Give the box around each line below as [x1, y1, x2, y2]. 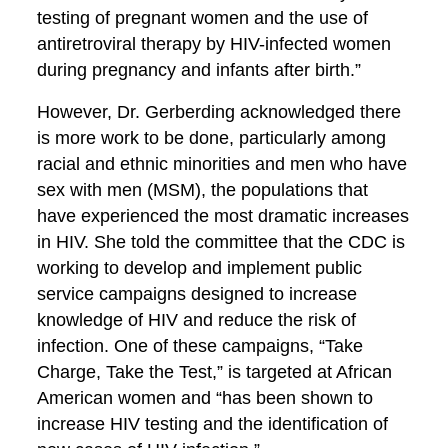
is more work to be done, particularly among [37, 128, 387, 148]
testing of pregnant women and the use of [37, 8, 369, 28]
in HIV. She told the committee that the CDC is [37, 232, 406, 252]
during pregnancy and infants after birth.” [37, 60, 362, 80]
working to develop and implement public [37, 258, 363, 278]
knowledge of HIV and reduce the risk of [37, 310, 357, 330]
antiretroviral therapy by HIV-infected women [37, 34, 392, 54]
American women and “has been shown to [37, 388, 374, 408]
